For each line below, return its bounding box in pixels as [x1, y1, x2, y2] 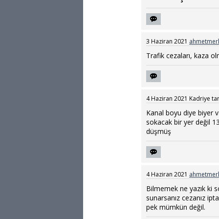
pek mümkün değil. [146, 202, 206, 212]
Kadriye [189, 94, 211, 103]
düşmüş [146, 127, 172, 136]
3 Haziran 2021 [146, 37, 188, 45]
